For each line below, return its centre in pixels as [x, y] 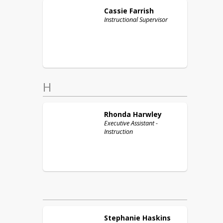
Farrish [142, 11]
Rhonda [117, 114]
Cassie [116, 11]
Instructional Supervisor [136, 20]
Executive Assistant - [131, 123]
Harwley [147, 114]
